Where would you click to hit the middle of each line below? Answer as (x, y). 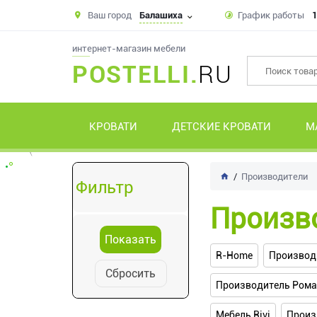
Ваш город (110, 15)
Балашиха (161, 15)
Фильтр (105, 188)
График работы (271, 15)
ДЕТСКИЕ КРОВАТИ (222, 127)
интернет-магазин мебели (129, 48)
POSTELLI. (136, 74)
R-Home (234, 255)
